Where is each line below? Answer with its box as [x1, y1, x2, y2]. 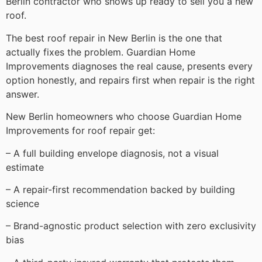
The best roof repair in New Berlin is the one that [6, 32, 222, 44]
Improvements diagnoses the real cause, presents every [6, 60, 253, 72]
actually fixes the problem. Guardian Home [6, 46, 195, 58]
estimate [6, 161, 44, 173]
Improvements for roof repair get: [6, 125, 155, 137]
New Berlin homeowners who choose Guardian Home [6, 111, 242, 123]
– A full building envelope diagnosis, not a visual [6, 147, 219, 159]
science [6, 197, 39, 209]
